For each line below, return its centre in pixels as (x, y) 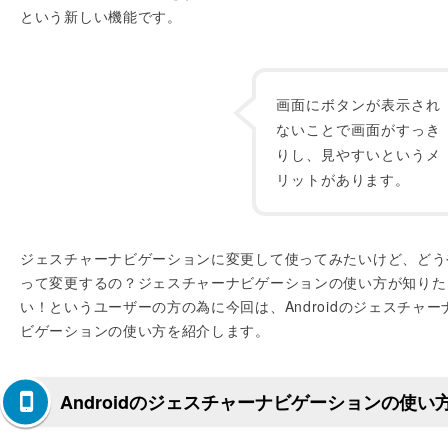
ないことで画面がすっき (358, 129)
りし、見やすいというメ (358, 154)
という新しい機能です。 (101, 16)
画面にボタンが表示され (358, 104)
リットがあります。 (343, 179)
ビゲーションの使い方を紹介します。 (145, 330)
